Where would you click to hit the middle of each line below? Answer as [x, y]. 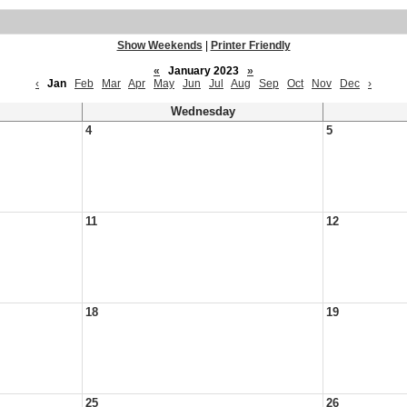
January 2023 [203, 71]
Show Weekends [159, 45]
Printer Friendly [250, 45]
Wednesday [203, 112]
